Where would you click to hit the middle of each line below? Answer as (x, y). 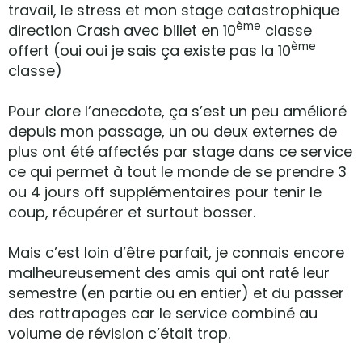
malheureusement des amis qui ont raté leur (169, 273)
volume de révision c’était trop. (119, 333)
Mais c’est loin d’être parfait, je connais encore (176, 253)
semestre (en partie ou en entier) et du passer (176, 293)
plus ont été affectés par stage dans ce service (180, 152)
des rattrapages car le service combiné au (163, 313)
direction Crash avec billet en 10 (122, 30)
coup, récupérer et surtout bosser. (132, 212)
